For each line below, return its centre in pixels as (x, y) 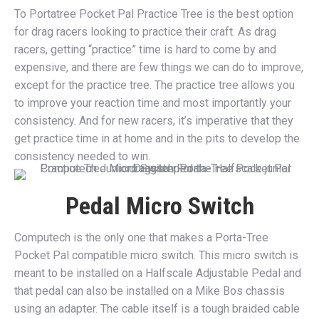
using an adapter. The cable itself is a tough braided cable (157, 308)
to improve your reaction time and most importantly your (153, 103)
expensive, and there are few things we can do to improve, (159, 67)
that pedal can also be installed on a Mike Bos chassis (150, 291)
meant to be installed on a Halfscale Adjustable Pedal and (158, 273)
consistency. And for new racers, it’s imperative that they (154, 120)
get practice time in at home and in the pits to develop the (157, 138)
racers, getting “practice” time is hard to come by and (145, 49)
